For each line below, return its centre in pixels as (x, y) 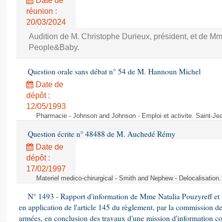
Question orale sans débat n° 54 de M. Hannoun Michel (113, 71)
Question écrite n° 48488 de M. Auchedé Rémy (101, 134)
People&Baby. (54, 47)
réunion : (42, 11)
